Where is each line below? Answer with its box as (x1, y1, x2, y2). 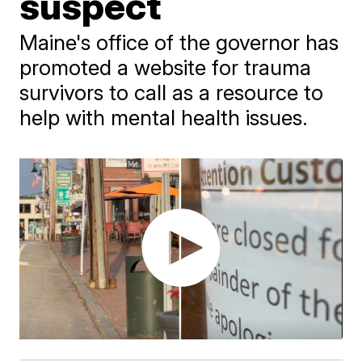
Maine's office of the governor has (19, 30, 339, 55)
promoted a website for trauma (19, 55, 312, 80)
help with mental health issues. (19, 105, 309, 130)
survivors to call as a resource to (19, 80, 324, 105)
